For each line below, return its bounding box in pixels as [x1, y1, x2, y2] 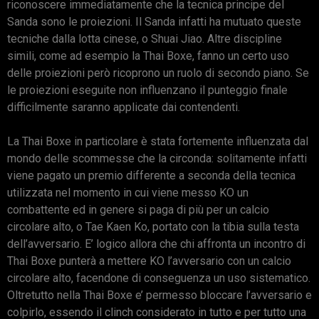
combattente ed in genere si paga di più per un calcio [7, 203, 269, 217]
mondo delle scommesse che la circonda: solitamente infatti [7, 152, 307, 166]
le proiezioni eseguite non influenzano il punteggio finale [7, 83, 288, 98]
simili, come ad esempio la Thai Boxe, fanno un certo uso [7, 49, 289, 63]
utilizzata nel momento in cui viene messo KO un [7, 186, 249, 200]
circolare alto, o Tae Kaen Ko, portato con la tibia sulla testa [7, 220, 299, 234]
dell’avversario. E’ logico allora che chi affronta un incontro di [7, 237, 305, 251]
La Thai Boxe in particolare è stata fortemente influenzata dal [7, 135, 308, 149]
